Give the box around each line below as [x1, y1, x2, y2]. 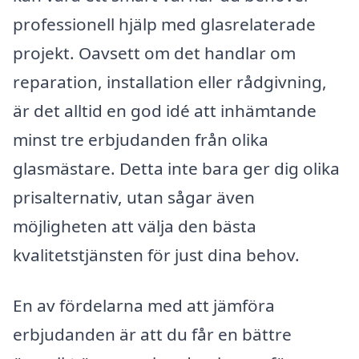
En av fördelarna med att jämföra [13, 294, 275, 317]
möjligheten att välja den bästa [13, 214, 256, 237]
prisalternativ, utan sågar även [13, 185, 255, 208]
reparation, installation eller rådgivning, [13, 70, 327, 93]
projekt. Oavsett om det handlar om [13, 41, 296, 64]
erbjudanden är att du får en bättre [13, 323, 292, 346]
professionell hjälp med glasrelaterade [13, 12, 316, 35]
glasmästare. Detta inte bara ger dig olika [13, 156, 340, 179]
